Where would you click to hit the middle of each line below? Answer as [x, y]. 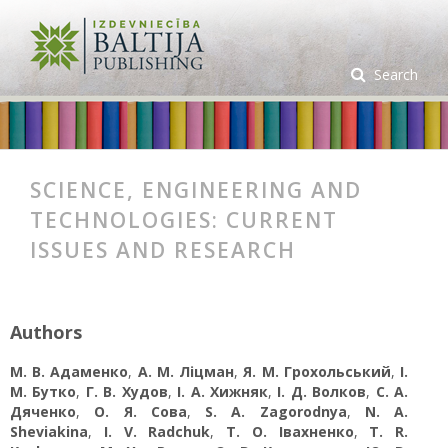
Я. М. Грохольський [317, 371]
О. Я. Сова [140, 411]
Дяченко [43, 411]
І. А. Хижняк [222, 391]
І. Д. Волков [322, 391]
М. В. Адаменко [69, 371]
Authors [46, 332]
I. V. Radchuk [157, 431]
